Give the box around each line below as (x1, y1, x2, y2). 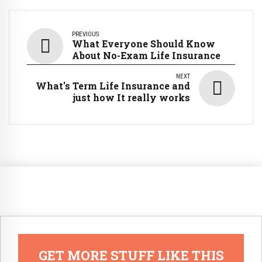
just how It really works (73, 91, 190, 104)
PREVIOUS (72, 30, 99, 38)
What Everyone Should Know (72, 37, 215, 50)
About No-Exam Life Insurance (72, 49, 220, 61)
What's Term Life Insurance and (36, 79, 190, 92)
